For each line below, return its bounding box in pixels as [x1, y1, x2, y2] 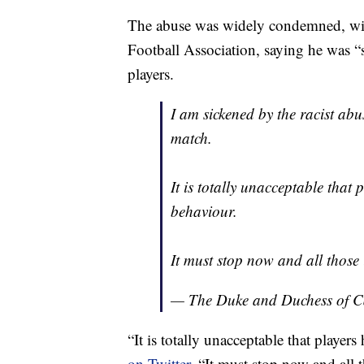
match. [171, 127, 212, 148]
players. [128, 63, 174, 84]
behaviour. [171, 200, 237, 221]
